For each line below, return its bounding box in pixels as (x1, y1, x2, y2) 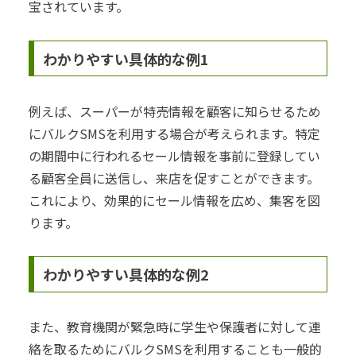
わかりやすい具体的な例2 (42, 264, 209, 285)
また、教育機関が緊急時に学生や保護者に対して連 (29, 317, 321, 337)
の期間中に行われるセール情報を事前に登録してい (29, 145, 320, 165)
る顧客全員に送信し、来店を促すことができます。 (29, 168, 319, 188)
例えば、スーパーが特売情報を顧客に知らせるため (29, 101, 321, 121)
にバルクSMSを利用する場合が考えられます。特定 (29, 123, 320, 143)
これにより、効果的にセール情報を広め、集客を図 (29, 190, 320, 210)
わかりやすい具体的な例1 (42, 48, 209, 69)
